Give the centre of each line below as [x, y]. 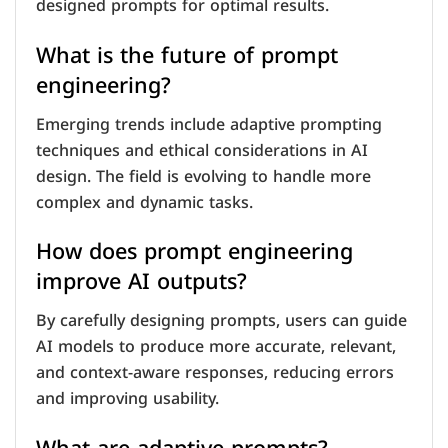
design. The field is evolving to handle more [203, 176]
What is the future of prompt [187, 55]
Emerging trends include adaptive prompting [209, 124]
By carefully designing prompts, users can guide [221, 321]
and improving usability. [127, 399]
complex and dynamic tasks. [144, 202]
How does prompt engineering [194, 252]
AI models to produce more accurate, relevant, [216, 347]
